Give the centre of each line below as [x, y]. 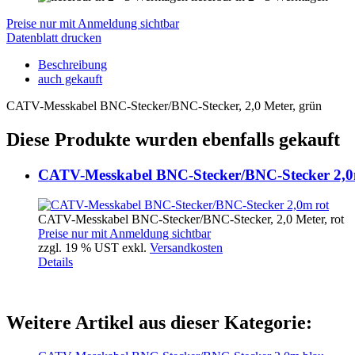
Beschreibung [73, 64]
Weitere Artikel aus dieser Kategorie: [159, 323]
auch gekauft [70, 78]
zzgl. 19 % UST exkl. [94, 248]
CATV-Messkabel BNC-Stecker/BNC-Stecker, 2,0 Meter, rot [191, 219]
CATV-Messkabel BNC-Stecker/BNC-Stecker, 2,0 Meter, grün [164, 105]
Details [55, 262]
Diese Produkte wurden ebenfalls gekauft [173, 139]
